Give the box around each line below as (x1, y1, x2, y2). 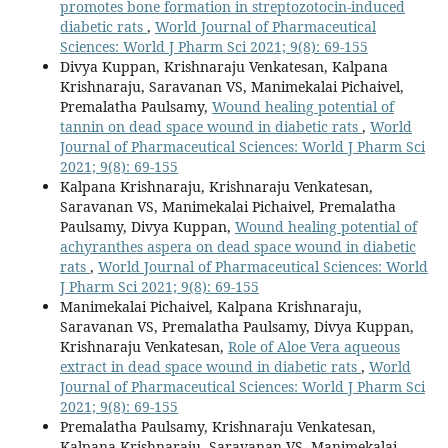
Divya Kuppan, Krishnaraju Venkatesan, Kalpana (59, 56, 388, 76)
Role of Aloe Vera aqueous (227, 336, 400, 356)
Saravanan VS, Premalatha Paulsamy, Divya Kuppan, (59, 316, 414, 336)
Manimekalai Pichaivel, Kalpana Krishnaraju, (59, 296, 362, 316)
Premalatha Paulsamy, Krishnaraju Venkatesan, (59, 416, 376, 436)
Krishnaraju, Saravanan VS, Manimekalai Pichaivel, (59, 76, 404, 96)
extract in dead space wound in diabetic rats (59, 356, 361, 376)
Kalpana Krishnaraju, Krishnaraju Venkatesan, (59, 176, 373, 196)
